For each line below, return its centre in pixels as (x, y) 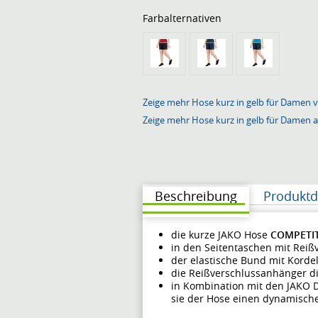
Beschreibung (196, 196)
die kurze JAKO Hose (219, 234)
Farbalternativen (182, 18)
